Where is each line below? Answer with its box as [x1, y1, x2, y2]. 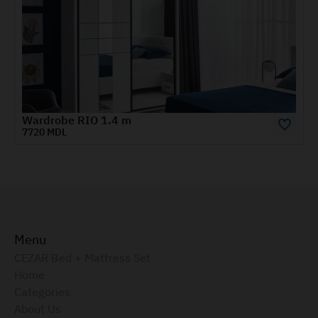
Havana [89, 111, 139, 131]
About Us [14, 302, 61, 316]
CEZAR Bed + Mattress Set [14, 251, 150, 265]
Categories [14, 285, 70, 299]
